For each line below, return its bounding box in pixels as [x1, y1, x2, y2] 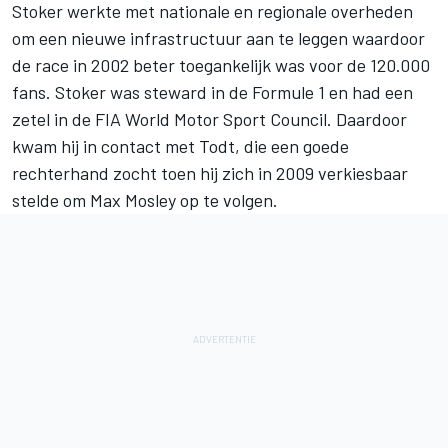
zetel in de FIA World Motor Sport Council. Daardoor [12, 107, 407, 130]
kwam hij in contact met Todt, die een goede [12, 134, 349, 157]
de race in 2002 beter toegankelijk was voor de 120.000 [12, 53, 430, 76]
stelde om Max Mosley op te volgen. [12, 188, 278, 211]
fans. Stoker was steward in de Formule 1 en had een [12, 80, 413, 103]
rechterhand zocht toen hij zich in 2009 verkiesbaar [12, 161, 408, 184]
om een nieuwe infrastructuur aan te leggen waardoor [12, 26, 425, 49]
